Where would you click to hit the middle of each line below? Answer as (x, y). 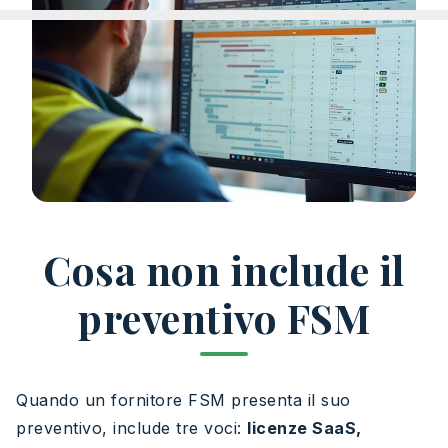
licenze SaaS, (304, 427)
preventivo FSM (224, 317)
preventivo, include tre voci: (131, 427)
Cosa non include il (224, 269)
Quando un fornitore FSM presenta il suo (183, 399)
